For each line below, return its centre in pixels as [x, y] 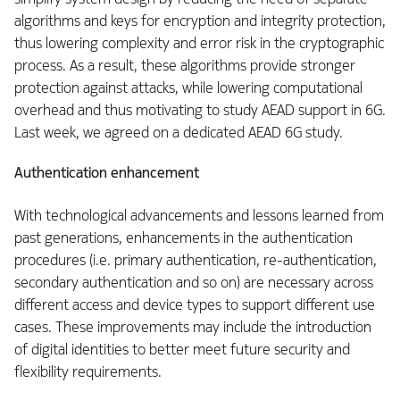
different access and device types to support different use [195, 304]
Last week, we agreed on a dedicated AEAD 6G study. [179, 132]
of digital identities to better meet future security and [182, 349]
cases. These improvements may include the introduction [193, 327]
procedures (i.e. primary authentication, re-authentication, [196, 260]
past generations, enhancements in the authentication [183, 237]
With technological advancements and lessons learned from [199, 215]
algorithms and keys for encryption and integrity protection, [200, 21]
